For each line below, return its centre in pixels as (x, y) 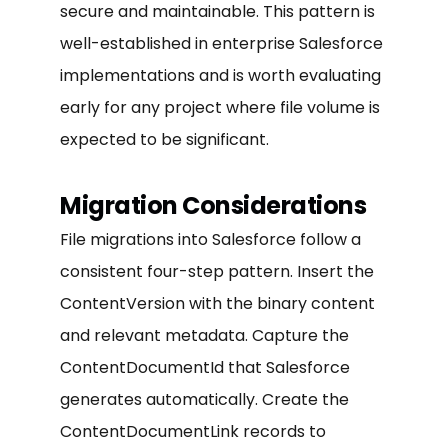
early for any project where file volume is (220, 107)
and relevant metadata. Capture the (204, 335)
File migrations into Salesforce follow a (210, 239)
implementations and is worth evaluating (220, 75)
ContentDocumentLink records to (193, 431)
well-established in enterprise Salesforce (221, 43)
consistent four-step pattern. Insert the (217, 271)
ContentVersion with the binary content (217, 303)
